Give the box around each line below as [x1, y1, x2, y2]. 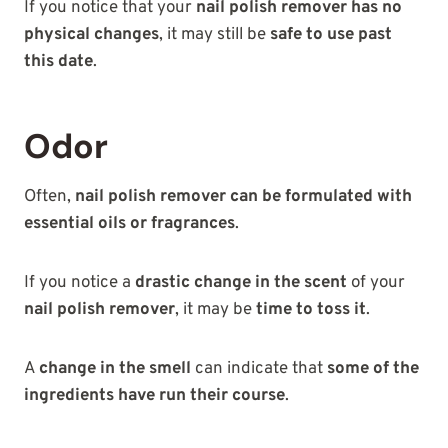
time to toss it [256, 298, 366, 321]
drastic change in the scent [135, 271, 347, 294]
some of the [327, 357, 419, 380]
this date [24, 50, 93, 73]
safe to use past [270, 23, 392, 46]
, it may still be [159, 23, 270, 46]
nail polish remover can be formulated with [75, 185, 412, 208]
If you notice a [24, 271, 135, 294]
